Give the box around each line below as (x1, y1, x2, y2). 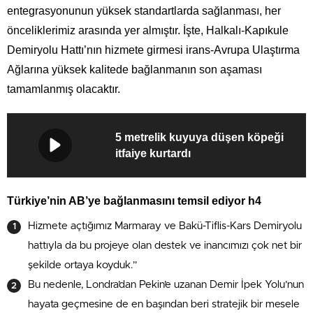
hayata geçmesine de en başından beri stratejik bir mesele (28, 298, 300, 310)
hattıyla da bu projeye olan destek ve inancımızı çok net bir (28, 240, 302, 251)
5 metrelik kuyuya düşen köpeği (115, 131, 284, 143)
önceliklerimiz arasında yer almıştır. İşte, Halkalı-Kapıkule (7, 24, 289, 36)
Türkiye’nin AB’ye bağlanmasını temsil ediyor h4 (7, 194, 261, 207)
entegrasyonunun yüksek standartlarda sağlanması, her (7, 4, 281, 17)
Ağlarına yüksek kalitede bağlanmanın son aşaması (7, 63, 262, 75)
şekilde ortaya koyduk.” (28, 259, 137, 270)
